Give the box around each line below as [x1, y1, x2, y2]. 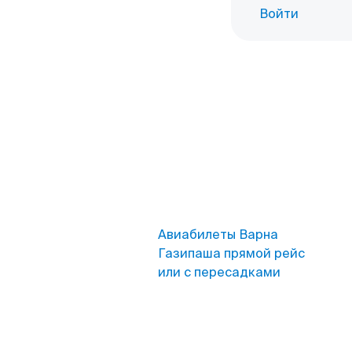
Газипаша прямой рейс [158, 245, 305, 262]
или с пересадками [158, 264, 280, 280]
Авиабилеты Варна [158, 226, 278, 243]
